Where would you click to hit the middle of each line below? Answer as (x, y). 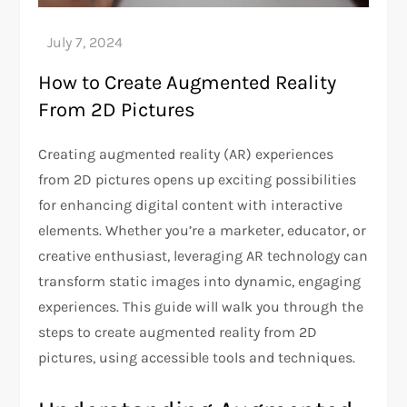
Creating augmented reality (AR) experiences (186, 154)
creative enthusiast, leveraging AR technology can (203, 256)
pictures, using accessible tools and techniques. (197, 358)
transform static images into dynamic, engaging (200, 282)
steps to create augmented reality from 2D (178, 333)
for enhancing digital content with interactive (191, 205)
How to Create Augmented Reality (188, 83)
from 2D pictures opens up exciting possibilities (198, 180)
